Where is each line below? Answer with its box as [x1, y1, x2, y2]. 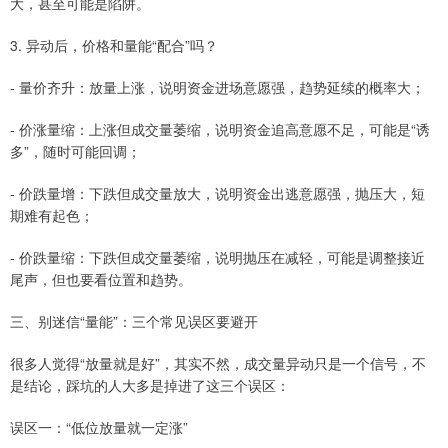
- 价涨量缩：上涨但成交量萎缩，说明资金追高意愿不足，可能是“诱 [10, 119, 430, 140]
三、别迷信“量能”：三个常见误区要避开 [10, 311, 258, 332]
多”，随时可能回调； [10, 141, 141, 162]
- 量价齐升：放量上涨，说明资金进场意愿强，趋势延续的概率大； [10, 77, 425, 98]
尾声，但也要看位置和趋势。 [10, 269, 192, 290]
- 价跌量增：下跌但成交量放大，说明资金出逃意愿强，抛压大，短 [10, 183, 425, 204]
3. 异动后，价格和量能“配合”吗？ [10, 35, 218, 56]
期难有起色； [10, 205, 94, 226]
